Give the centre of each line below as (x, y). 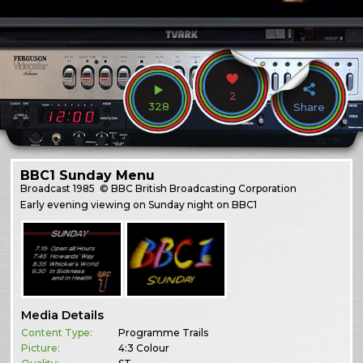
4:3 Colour (144, 348)
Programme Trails (164, 333)
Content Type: (57, 333)
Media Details (63, 316)
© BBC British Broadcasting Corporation (197, 188)
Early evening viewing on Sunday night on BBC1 (139, 204)
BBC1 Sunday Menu (88, 175)
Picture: (41, 348)
